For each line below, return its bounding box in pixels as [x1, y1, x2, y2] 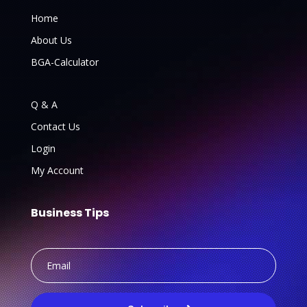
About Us [30, 33, 72, 47]
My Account [30, 163, 84, 177]
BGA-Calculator [30, 55, 99, 69]
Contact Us [30, 119, 80, 133]
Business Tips [30, 204, 109, 221]
